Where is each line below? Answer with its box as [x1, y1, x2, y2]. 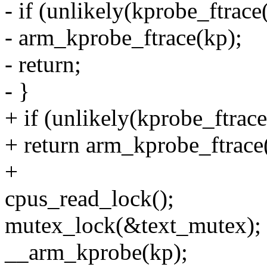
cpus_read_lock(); [5, 185, 174, 212]
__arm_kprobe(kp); [5, 239, 188, 265]
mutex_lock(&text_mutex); [5, 212, 261, 238]
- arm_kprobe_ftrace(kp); [5, 24, 242, 51]
